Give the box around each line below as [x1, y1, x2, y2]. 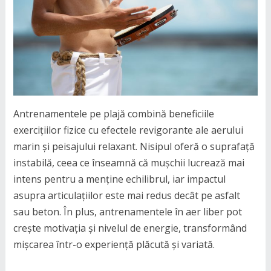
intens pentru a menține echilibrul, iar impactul [13, 172, 226, 186]
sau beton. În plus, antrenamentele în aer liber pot [13, 205, 242, 218]
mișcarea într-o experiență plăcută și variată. [13, 238, 215, 251]
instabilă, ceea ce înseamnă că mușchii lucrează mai [13, 156, 244, 169]
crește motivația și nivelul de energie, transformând [13, 221, 247, 235]
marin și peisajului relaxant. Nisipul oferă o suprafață [13, 140, 255, 153]
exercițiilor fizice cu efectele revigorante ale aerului [13, 123, 243, 137]
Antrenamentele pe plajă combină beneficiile [13, 107, 214, 120]
